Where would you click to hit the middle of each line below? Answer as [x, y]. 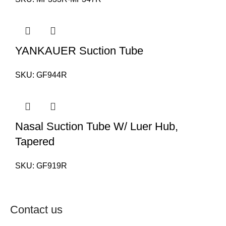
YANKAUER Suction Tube [79, 51]
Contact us [37, 210]
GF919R [52, 166]
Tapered [35, 142]
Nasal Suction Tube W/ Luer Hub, [97, 127]
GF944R [52, 75]
